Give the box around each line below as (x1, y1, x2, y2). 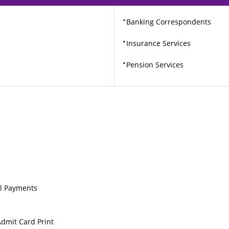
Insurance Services (126, 38, 191, 48)
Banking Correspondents (126, 17, 212, 27)
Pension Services (126, 60, 184, 70)
